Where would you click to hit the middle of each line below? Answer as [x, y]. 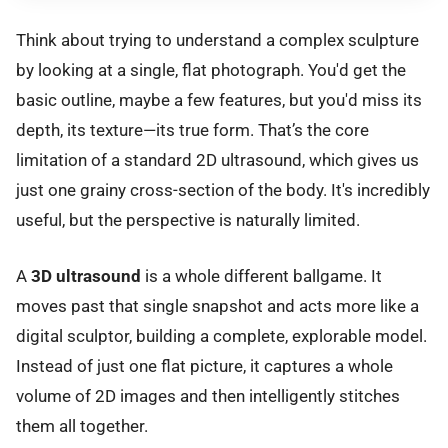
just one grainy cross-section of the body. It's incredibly [223, 190]
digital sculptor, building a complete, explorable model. [221, 336]
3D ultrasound [86, 276]
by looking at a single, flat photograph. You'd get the [211, 70]
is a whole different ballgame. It [261, 276]
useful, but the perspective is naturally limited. [188, 220]
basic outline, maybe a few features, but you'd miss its [219, 100]
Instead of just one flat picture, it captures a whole [204, 366]
